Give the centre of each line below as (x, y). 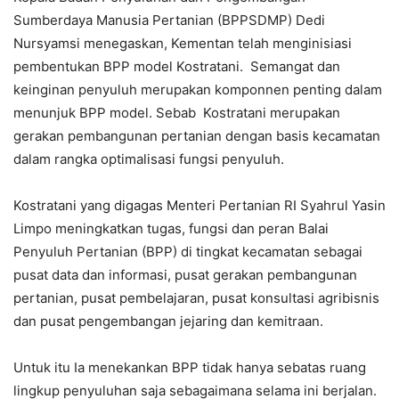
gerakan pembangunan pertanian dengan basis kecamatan (197, 136)
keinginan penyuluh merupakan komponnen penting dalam (198, 90)
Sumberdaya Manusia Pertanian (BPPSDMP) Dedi (169, 20)
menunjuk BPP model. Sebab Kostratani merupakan (177, 113)
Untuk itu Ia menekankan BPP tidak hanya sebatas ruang (190, 368)
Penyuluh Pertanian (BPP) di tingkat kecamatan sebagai (188, 252)
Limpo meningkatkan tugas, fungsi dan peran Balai (171, 229)
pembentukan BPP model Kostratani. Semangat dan (177, 67)
